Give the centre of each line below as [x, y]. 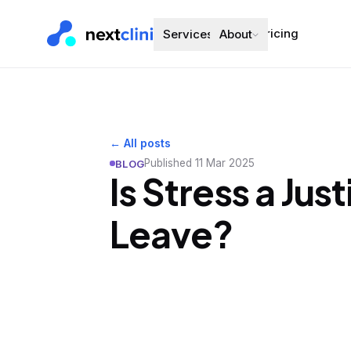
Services [188, 34]
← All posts [140, 143]
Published [168, 163]
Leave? [172, 233]
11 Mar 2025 [225, 163]
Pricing [279, 33]
